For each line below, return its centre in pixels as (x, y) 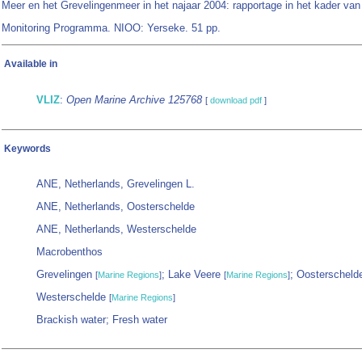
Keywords (27, 149)
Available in (31, 64)
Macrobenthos (69, 252)
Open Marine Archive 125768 (134, 100)
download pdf (236, 101)
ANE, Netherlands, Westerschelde (116, 229)
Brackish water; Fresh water (102, 320)
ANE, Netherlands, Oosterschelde (116, 207)
